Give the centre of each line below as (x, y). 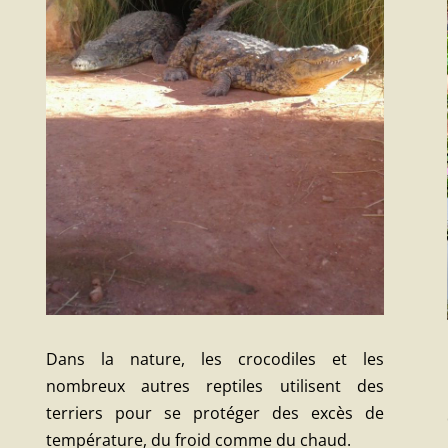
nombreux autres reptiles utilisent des (215, 385)
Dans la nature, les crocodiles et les (215, 358)
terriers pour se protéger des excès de (215, 412)
